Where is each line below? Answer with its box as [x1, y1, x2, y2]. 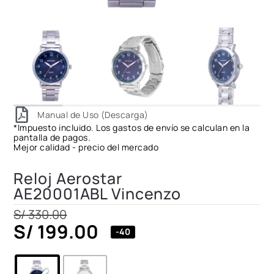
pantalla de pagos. [13, 131, 91, 144]
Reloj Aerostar [13, 168, 122, 190]
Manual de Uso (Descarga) [37, 108, 149, 120]
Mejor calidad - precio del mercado [13, 141, 159, 154]
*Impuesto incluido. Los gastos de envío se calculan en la [13, 122, 250, 134]
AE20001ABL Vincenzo [13, 183, 182, 205]
